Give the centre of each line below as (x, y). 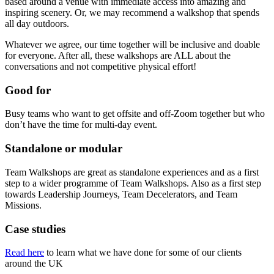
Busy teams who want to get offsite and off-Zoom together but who (135, 114)
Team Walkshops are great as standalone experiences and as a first (132, 172)
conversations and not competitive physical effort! (101, 66)
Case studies (35, 229)
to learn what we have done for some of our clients (143, 253)
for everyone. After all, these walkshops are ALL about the (118, 55)
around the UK (34, 264)
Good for (28, 90)
